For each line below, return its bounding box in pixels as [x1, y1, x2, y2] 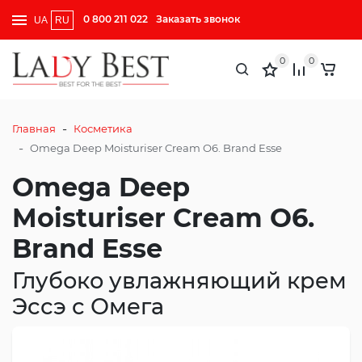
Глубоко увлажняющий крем [12, 267, 347, 294]
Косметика [74, 122, 133, 136]
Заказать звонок [156, 13, 240, 25]
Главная [12, 122, 56, 136]
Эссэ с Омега [12, 293, 164, 320]
